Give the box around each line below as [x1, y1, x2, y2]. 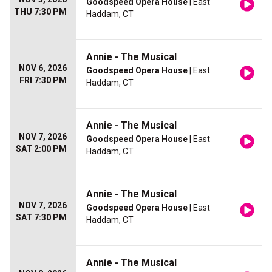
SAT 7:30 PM [16, 212, 67, 223]
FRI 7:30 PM [19, 75, 67, 86]
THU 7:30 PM [14, 7, 67, 17]
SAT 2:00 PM [16, 144, 67, 154]
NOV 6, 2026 [19, 63, 67, 73]
